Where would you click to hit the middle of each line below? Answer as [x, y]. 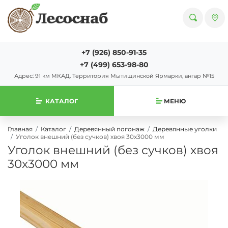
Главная [20, 129]
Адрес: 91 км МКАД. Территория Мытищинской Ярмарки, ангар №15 [114, 76]
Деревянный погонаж [109, 129]
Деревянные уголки [185, 129]
